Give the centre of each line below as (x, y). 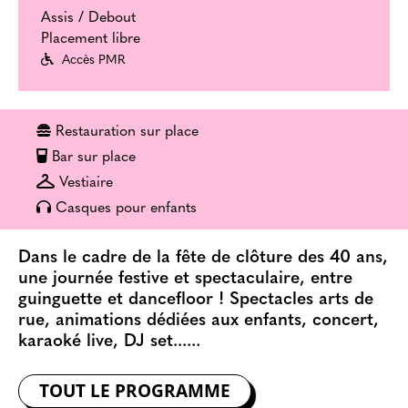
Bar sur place (94, 157)
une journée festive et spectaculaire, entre (185, 279)
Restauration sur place (127, 132)
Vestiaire (86, 183)
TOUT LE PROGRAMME (135, 390)
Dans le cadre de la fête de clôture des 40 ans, (203, 258)
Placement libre (91, 39)
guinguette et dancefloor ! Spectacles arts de (196, 300)
